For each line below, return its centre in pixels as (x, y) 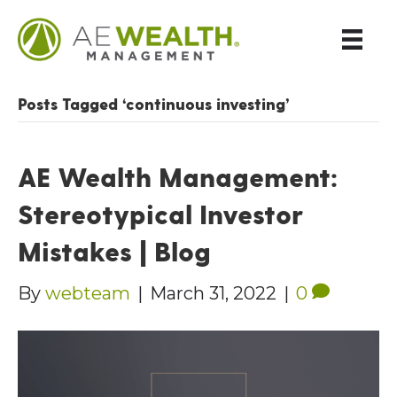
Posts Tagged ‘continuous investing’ (154, 104)
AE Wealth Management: (178, 177)
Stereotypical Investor (160, 214)
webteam (88, 294)
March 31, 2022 (213, 294)
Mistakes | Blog (114, 251)
